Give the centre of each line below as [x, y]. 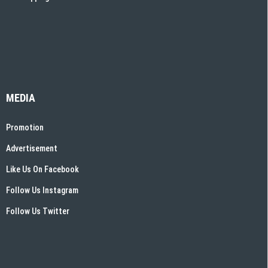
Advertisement [32, 148]
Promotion [25, 127]
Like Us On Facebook [42, 169]
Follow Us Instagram [42, 190]
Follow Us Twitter [38, 211]
